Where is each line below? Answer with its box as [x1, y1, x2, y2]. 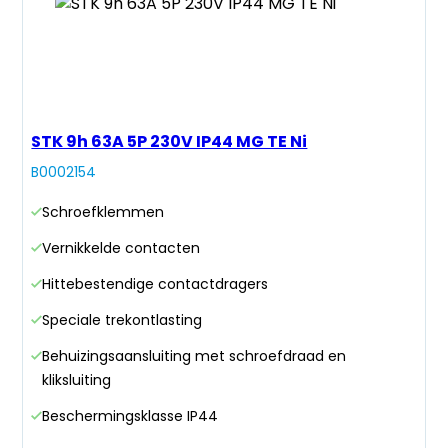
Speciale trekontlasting [42, 310, 203, 331]
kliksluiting [42, 370, 112, 391]
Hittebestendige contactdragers [42, 274, 269, 295]
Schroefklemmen [42, 202, 165, 223]
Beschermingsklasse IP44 [42, 406, 219, 427]
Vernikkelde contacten [42, 238, 201, 259]
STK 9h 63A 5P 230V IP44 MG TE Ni [31, 130, 308, 154]
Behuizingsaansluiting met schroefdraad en [42, 346, 347, 367]
